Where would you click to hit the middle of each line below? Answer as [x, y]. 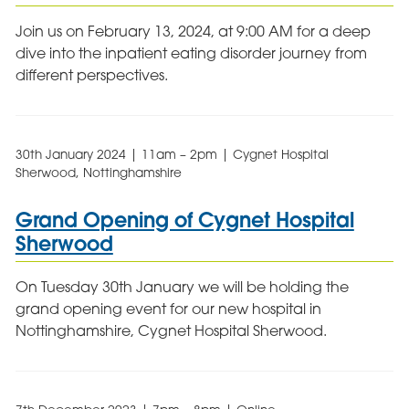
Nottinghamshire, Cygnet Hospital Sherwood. [171, 330]
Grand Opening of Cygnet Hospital [184, 220]
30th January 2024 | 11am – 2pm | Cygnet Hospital [172, 154]
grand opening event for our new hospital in [168, 308]
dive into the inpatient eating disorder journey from [191, 52]
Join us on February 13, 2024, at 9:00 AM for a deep [193, 31]
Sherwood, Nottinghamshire [98, 172]
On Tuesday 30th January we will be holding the [182, 286]
